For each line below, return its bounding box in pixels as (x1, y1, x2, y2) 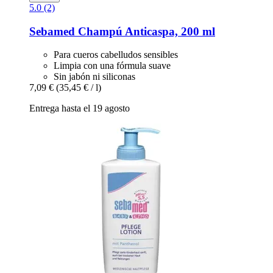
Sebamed (29, 24, 75, 38)
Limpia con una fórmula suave (54, 60, 171, 71)
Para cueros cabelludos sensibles (54, 49, 178, 60)
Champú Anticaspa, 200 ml (75, 24, 215, 38)
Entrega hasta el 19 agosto (29, 103, 130, 114)
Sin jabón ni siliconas (54, 71, 135, 82)
